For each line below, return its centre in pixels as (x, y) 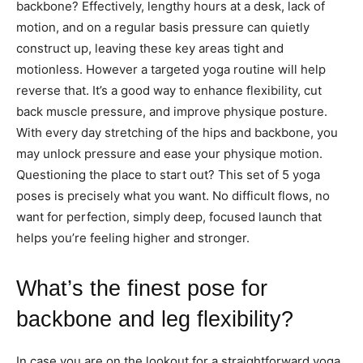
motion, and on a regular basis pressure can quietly (163, 27)
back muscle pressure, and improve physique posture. (172, 111)
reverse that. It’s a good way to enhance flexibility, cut (169, 90)
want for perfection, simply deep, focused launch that (169, 216)
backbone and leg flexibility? (155, 319)
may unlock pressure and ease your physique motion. (169, 153)
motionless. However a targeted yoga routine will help (171, 69)
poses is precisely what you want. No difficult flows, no (173, 195)
